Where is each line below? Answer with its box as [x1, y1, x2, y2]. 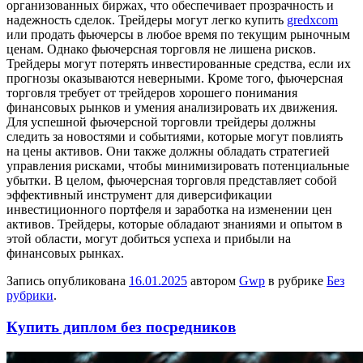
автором [187, 274, 239, 288]
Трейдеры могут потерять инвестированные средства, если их [6, 57, 351, 71]
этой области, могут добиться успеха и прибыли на [6, 232, 291, 246]
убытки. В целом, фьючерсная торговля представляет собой [6, 173, 337, 188]
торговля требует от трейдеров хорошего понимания [6, 86, 297, 100]
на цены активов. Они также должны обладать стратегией [6, 144, 330, 159]
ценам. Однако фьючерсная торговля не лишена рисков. [6, 42, 316, 57]
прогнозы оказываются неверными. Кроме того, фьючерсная [6, 71, 343, 86]
